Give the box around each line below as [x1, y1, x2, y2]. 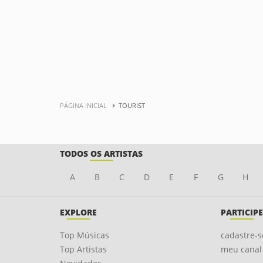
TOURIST [119, 101, 145, 110]
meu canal [220, 244, 262, 255]
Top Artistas [60, 244, 107, 255]
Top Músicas [60, 230, 109, 241]
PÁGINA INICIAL [60, 101, 107, 110]
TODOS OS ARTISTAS [60, 148, 143, 159]
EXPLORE [60, 207, 97, 218]
